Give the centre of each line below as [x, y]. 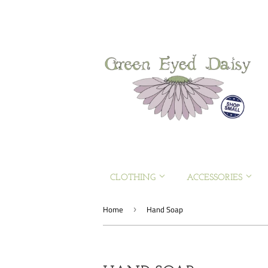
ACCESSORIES [216, 178]
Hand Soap [165, 209]
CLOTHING [134, 178]
